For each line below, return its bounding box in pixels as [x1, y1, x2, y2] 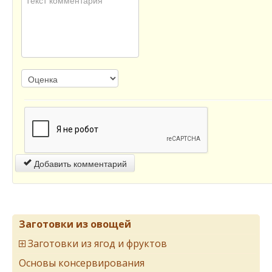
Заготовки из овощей [19, 217, 131, 231]
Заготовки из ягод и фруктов [28, 236, 167, 250]
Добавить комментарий [32, 157, 127, 169]
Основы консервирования [19, 256, 144, 270]
